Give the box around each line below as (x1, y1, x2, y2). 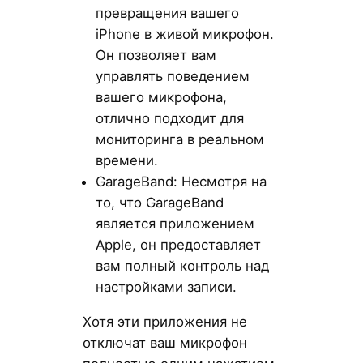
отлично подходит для (95, 110, 244, 127)
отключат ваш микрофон (82, 334, 247, 351)
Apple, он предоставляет (95, 237, 261, 254)
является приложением (95, 216, 254, 233)
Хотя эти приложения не (82, 313, 247, 330)
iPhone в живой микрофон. (95, 26, 274, 43)
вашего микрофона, (95, 89, 227, 106)
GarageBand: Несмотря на (95, 173, 267, 190)
